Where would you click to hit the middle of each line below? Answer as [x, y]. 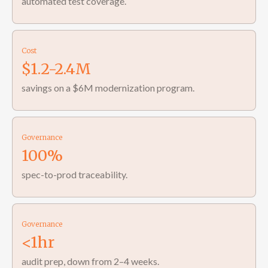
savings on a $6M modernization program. [108, 88]
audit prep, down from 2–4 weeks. [90, 261]
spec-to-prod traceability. [74, 174]
